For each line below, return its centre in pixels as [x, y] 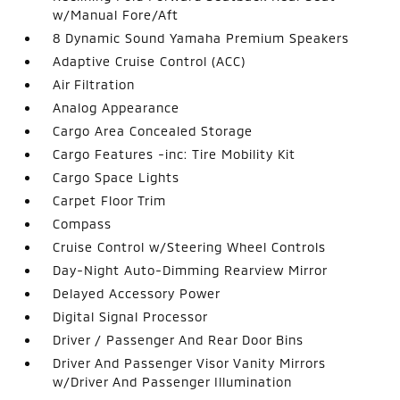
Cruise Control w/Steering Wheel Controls [190, 247]
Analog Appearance [117, 108]
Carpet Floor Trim [110, 200]
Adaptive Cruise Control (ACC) [150, 61]
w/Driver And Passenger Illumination [173, 382]
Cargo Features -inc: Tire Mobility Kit [175, 154]
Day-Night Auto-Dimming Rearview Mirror [191, 270]
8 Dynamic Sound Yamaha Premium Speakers [201, 38]
